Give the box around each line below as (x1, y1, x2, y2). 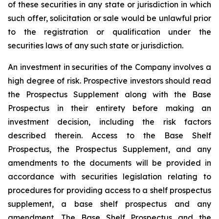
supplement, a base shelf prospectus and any (8, 199, 211, 209)
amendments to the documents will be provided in (8, 158, 211, 168)
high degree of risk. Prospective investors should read (8, 76, 211, 86)
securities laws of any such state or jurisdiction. (8, 41, 183, 50)
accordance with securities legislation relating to (8, 172, 211, 181)
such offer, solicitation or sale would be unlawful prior (8, 13, 211, 23)
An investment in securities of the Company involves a (8, 62, 211, 72)
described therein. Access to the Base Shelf (8, 131, 211, 140)
